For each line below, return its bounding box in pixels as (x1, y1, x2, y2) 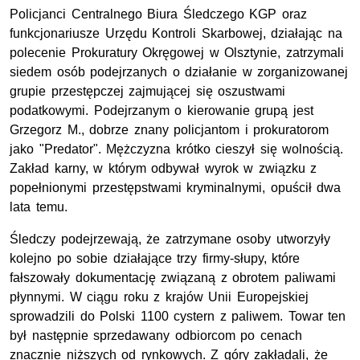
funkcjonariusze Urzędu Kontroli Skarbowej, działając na (10, 27, 342, 41)
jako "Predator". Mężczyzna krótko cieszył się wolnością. (10, 142, 344, 157)
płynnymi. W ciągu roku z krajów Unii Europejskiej (10, 290, 309, 305)
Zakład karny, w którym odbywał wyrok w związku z (10, 162, 317, 176)
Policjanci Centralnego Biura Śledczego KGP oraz (10, 7, 307, 22)
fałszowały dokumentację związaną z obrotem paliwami (10, 271, 336, 285)
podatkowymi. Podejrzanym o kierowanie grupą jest (10, 104, 313, 118)
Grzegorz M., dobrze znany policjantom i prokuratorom (10, 123, 329, 137)
